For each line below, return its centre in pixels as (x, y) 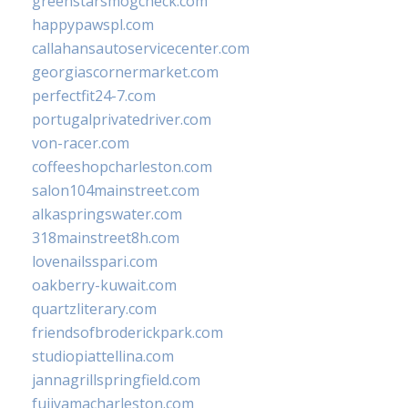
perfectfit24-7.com (94, 96)
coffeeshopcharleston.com (122, 167)
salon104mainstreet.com (116, 191)
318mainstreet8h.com (106, 238)
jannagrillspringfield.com (116, 380)
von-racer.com (81, 143)
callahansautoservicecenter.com (141, 49)
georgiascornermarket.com (125, 72)
